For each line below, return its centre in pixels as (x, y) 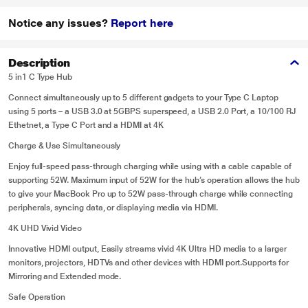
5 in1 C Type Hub (41, 77)
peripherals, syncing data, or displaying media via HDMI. (113, 208)
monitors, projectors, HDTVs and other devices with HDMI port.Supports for (148, 263)
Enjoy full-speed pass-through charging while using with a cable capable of (150, 166)
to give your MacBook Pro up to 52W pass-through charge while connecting (151, 194)
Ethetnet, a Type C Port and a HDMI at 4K (86, 125)
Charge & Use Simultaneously (65, 146)
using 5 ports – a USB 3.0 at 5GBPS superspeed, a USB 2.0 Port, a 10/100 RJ (152, 111)
